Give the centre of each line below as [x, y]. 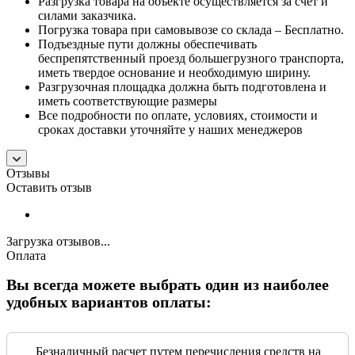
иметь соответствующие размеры [128, 101]
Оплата [26, 256]
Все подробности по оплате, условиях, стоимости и [178, 116]
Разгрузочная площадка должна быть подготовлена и [182, 87]
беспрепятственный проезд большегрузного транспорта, [191, 59]
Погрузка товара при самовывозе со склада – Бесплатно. [191, 30]
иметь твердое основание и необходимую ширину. [174, 73]
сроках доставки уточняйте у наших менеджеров [170, 130]
